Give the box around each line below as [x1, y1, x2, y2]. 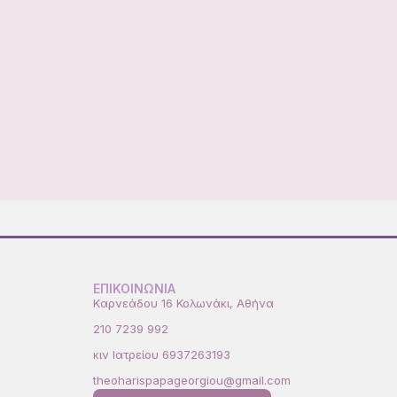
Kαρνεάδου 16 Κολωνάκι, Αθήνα [92, 295, 274, 310]
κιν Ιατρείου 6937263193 [92, 346, 230, 362]
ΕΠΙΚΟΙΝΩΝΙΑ [92, 280, 175, 296]
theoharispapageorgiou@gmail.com [92, 372, 291, 387]
